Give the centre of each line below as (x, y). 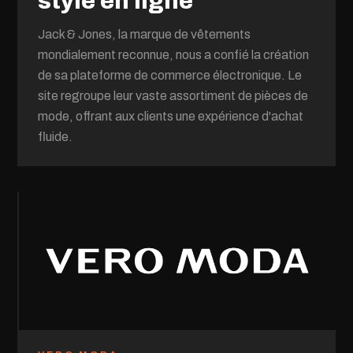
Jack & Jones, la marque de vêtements (145, 34)
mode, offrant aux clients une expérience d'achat (171, 116)
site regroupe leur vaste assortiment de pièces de (173, 95)
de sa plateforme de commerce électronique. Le (170, 75)
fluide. (56, 136)
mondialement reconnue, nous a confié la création (174, 54)
